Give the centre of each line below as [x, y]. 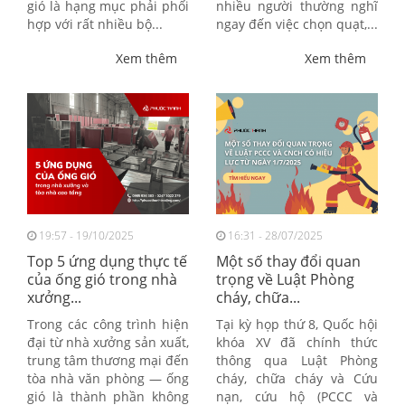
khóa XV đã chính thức [297, 343]
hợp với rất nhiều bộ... [95, 24]
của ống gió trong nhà [102, 280]
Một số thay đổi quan [288, 262]
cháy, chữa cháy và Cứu [297, 379]
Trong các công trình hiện [108, 325]
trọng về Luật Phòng [285, 280]
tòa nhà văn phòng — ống [108, 379]
